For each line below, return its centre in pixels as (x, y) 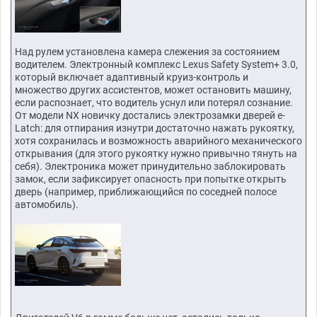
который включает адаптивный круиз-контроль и (132, 77)
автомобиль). (47, 205)
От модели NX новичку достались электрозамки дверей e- (150, 116)
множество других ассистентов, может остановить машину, (153, 90)
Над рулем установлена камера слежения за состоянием (147, 52)
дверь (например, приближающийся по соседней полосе (146, 192)
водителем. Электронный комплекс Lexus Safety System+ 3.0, (156, 65)
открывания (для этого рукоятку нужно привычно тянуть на (156, 154)
